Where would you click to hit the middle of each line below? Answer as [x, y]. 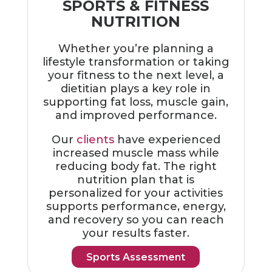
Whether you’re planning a [136, 48]
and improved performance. [136, 115]
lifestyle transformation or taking [136, 62]
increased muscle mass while [136, 153]
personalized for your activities [136, 193]
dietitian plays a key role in [136, 88]
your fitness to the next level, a [136, 75]
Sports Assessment [136, 257]
